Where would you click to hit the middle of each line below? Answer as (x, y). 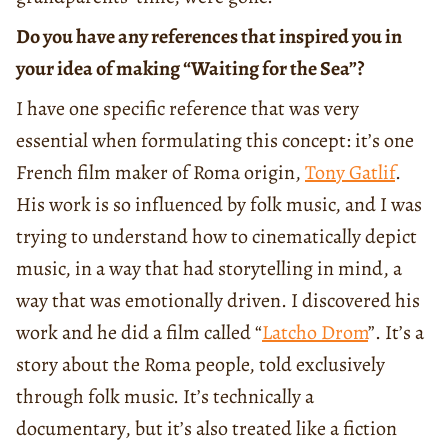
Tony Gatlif (350, 172)
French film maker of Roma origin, (160, 172)
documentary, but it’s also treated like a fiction (206, 428)
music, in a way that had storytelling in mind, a (209, 268)
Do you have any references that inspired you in (209, 36)
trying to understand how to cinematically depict (216, 236)
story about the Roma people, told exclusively (200, 364)
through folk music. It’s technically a (165, 396)
